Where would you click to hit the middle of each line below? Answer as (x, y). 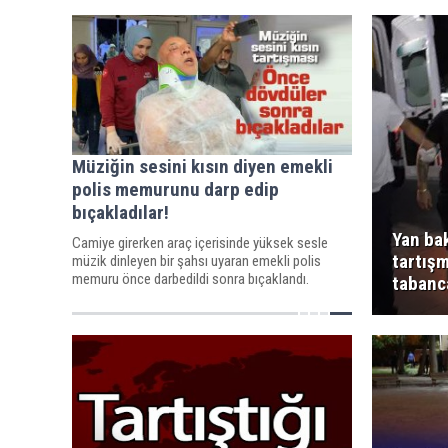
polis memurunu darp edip (175, 189)
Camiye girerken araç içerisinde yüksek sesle (200, 242)
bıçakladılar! (120, 212)
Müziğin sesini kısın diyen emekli (202, 166)
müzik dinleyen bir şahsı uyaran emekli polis (196, 260)
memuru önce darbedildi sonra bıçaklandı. (190, 278)
